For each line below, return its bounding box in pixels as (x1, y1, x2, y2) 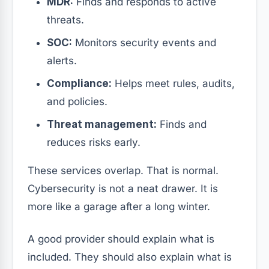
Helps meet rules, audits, (112, 77, 235, 89)
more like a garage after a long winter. (28, 200, 210, 213)
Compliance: (47, 77, 112, 89)
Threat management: (47, 118, 157, 130)
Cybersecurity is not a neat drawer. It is (28, 182, 218, 195)
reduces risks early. (47, 136, 141, 148)
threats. (47, 13, 84, 26)
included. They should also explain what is (28, 250, 232, 263)
